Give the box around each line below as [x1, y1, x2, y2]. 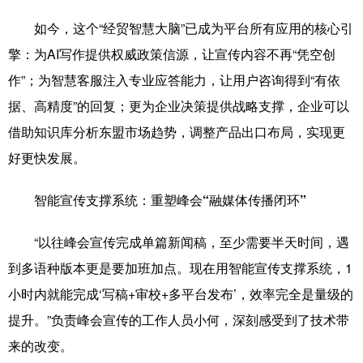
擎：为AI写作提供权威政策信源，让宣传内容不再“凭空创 [8, 45, 335, 63]
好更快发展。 [8, 148, 86, 167]
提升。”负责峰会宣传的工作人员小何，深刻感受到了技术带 [8, 310, 349, 329]
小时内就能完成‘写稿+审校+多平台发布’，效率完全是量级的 [8, 284, 353, 303]
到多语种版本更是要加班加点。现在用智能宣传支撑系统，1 [8, 258, 352, 277]
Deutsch [34, 33, 74, 49]
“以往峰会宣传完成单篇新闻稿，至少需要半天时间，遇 [8, 233, 349, 251]
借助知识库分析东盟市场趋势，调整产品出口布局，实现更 [8, 122, 345, 141]
